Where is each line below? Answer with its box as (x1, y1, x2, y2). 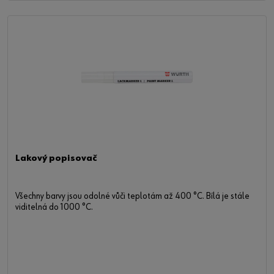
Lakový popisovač (15, 154, 97, 164)
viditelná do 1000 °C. (15, 203, 93, 213)
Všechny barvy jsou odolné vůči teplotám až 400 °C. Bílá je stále (15, 192, 250, 202)
